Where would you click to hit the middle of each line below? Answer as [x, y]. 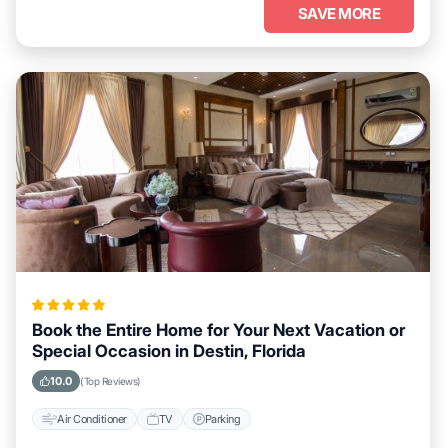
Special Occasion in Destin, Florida [169, 351]
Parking [222, 418]
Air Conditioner [92, 418]
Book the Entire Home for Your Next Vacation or [218, 330]
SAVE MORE [339, 13]
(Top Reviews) [110, 381]
